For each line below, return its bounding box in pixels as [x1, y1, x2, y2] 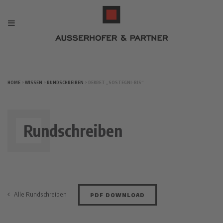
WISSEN [25, 79, 43, 85]
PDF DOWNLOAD [90, 191, 145, 199]
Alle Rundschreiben [12, 190, 67, 199]
